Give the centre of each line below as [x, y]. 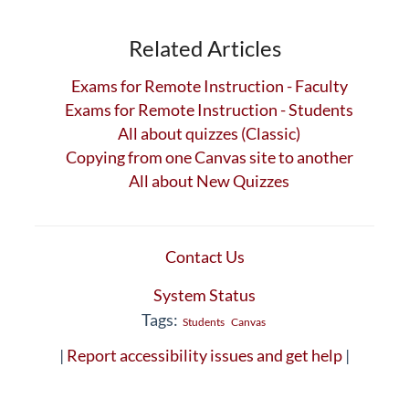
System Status [204, 294]
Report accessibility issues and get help [204, 355]
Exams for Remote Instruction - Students [209, 109]
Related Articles [204, 47]
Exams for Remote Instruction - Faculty [209, 85]
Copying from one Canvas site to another [209, 157]
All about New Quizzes [209, 180]
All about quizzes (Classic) [209, 133]
